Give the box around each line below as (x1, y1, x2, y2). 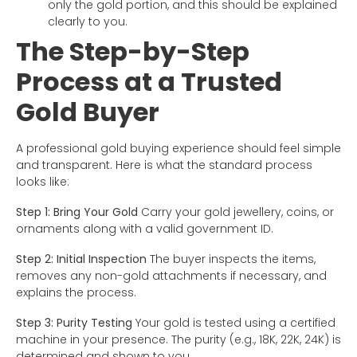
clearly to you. (48, 14, 127, 30)
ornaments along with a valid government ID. (16, 221, 273, 237)
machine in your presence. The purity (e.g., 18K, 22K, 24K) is (16, 331, 341, 348)
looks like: (16, 174, 69, 190)
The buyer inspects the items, (147, 251, 316, 268)
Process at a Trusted (16, 64, 282, 100)
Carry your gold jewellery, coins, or (138, 204, 334, 221)
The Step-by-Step (16, 33, 249, 70)
